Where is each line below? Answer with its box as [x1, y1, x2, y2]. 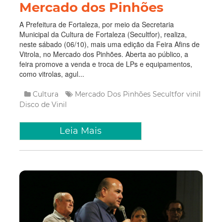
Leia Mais [59, 110, 102, 121]
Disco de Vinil [19, 84, 67, 94]
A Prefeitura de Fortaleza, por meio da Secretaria [19, 3, 174, 14]
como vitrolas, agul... [19, 53, 84, 63]
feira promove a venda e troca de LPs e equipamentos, [19, 43, 192, 54]
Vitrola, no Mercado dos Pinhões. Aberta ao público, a [19, 33, 188, 44]
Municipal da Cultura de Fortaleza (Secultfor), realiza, [19, 13, 187, 24]
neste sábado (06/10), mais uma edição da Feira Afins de [19, 23, 200, 34]
